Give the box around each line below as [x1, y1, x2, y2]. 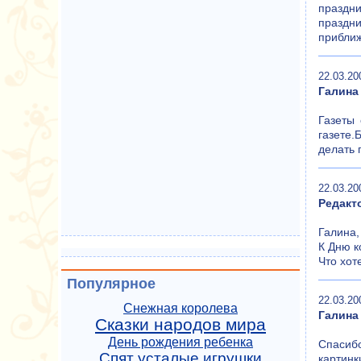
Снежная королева [123, 301, 238, 315]
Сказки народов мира [95, 315, 266, 334]
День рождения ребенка [108, 335, 253, 349]
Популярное [67, 276, 156, 292]
